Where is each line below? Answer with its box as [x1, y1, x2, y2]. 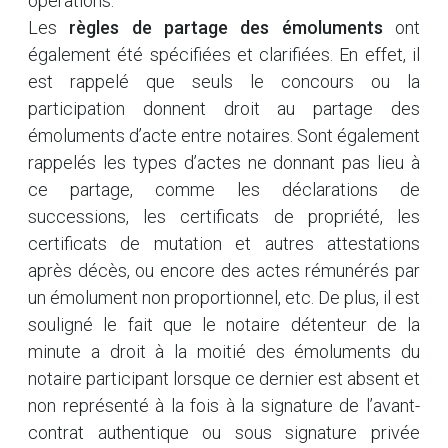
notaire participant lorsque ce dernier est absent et [28, 368, 420, 389]
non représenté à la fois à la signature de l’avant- [28, 395, 420, 416]
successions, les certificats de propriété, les [28, 206, 420, 227]
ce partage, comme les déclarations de [28, 179, 420, 200]
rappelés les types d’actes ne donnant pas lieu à [28, 152, 420, 173]
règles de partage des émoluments [69, 17, 396, 38]
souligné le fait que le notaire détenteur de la [28, 314, 420, 335]
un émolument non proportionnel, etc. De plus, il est [28, 287, 420, 308]
